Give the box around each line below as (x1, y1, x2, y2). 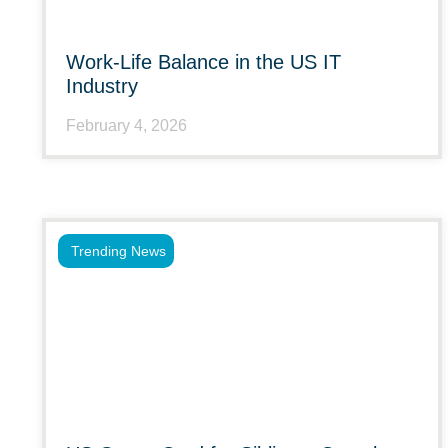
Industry (66, 75, 138, 97)
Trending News (71, 243, 166, 259)
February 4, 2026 (66, 117, 187, 134)
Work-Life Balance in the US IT (66, 51, 341, 73)
